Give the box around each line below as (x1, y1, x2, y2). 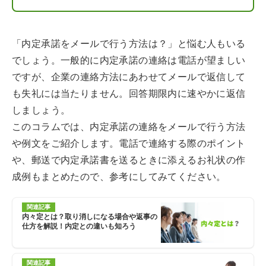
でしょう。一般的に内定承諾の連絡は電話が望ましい (12, 55, 246, 66)
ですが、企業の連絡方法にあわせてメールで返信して (12, 71, 246, 83)
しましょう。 (12, 104, 71, 116)
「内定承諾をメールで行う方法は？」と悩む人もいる (12, 38, 246, 49)
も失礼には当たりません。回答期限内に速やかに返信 (12, 88, 246, 99)
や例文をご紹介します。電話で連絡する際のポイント (12, 138, 246, 149)
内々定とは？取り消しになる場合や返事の (22, 213, 157, 221)
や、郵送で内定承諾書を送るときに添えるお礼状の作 (12, 154, 246, 166)
